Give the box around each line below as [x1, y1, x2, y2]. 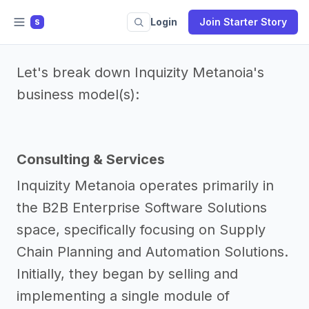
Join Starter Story [199, 16, 287, 28]
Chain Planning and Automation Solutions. [17, 243, 288, 260]
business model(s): [17, 86, 139, 103]
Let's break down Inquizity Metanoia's [17, 64, 264, 81]
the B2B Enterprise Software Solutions [17, 199, 267, 216]
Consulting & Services [17, 151, 165, 168]
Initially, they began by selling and [17, 266, 238, 282]
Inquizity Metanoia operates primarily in [17, 177, 274, 194]
